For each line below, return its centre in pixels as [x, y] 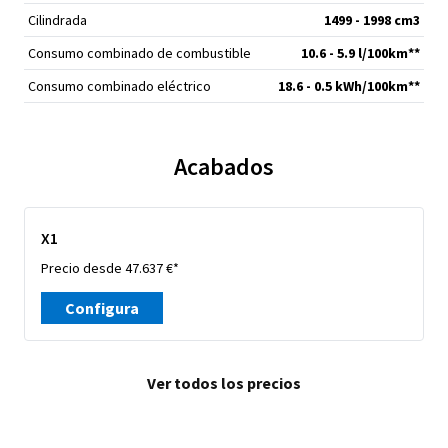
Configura [102, 308]
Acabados [224, 166]
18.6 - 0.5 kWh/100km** [349, 86]
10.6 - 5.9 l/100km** [360, 53]
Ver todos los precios [224, 383]
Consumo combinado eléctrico [119, 86]
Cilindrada [57, 20]
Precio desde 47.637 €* [110, 268]
